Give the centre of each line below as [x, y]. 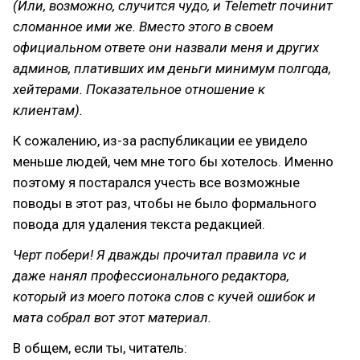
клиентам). [48, 110]
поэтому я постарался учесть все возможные [156, 182]
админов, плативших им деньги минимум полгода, [172, 68]
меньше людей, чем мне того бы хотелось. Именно [173, 162]
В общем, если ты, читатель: [100, 348]
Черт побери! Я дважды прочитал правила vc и [160, 255]
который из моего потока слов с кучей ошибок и [164, 297]
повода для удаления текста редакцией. [139, 224]
